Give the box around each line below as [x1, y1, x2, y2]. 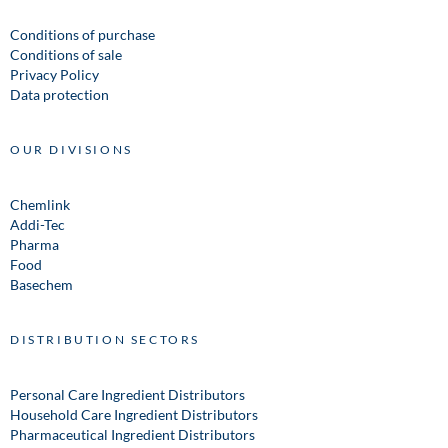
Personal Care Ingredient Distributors [10, 385, 245, 403]
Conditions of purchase [10, 25, 155, 43]
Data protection [10, 85, 109, 103]
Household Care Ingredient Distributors [10, 405, 258, 423]
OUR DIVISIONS [10, 141, 133, 157]
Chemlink [10, 195, 70, 213]
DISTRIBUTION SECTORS [10, 331, 200, 347]
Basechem [10, 275, 73, 293]
